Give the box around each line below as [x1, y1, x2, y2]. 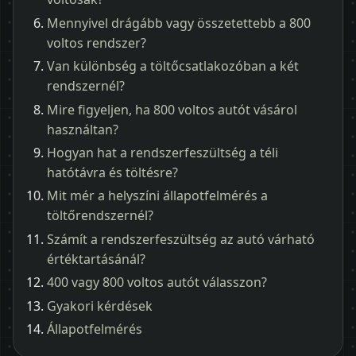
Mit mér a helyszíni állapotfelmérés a [47, 187, 268, 205]
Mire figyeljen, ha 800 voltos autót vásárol [47, 100, 297, 118]
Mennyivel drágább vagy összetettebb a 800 [47, 14, 311, 32]
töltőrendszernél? [47, 207, 153, 225]
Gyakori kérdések [47, 296, 153, 315]
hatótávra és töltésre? [47, 163, 178, 181]
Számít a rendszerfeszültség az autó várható [47, 230, 315, 248]
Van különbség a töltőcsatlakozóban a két [47, 57, 299, 75]
